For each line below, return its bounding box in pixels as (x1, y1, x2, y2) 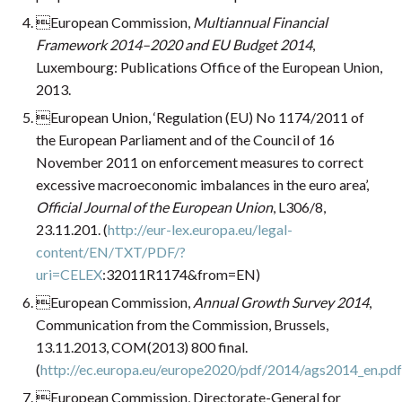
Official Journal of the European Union (36, 198, 273, 216)
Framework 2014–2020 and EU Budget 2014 (36, 36, 312, 54)
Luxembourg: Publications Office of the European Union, (36, 58, 382, 76)
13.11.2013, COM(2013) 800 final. (36, 338, 248, 356)
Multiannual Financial (193, 13, 328, 31)
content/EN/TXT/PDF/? (36, 243, 186, 261)
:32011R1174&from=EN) (102, 266, 260, 284)
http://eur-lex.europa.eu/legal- (108, 221, 293, 239)
